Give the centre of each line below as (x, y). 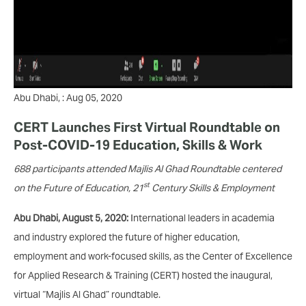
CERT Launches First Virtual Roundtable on (147, 127)
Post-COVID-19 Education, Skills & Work (138, 144)
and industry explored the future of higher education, (127, 237)
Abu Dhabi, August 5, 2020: (71, 218)
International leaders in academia (201, 218)
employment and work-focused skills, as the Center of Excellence (153, 256)
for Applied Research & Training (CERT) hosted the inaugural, (143, 275)
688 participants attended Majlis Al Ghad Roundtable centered (148, 168)
